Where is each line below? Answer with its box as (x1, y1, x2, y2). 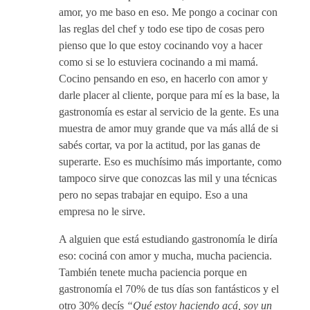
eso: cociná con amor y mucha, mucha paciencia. (59, 250, 272, 262)
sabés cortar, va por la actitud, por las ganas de (59, 139, 260, 151)
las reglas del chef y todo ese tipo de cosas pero (59, 23, 264, 35)
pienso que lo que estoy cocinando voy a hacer (59, 39, 262, 51)
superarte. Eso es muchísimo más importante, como (59, 156, 282, 167)
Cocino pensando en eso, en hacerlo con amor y (59, 73, 268, 84)
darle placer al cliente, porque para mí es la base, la (59, 89, 280, 101)
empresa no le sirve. (59, 206, 148, 217)
